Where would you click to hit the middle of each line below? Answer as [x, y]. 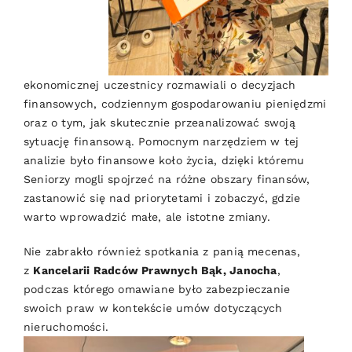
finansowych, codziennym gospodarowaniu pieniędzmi [175, 104]
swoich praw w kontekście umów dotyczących [153, 308]
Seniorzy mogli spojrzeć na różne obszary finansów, [167, 180]
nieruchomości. [66, 327]
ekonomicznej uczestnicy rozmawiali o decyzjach [159, 85]
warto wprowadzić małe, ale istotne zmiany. [147, 217]
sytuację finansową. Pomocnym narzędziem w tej [161, 142]
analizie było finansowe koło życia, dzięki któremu [164, 161]
